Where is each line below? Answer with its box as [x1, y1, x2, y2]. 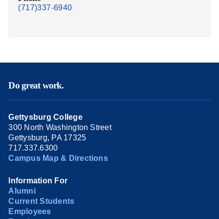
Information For [8, 176, 68, 185]
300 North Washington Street [8, 123, 111, 131]
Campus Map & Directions [8, 153, 108, 162]
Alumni [8, 186, 36, 195]
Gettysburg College [8, 112, 83, 121]
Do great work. [8, 80, 64, 91]
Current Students [8, 197, 75, 205]
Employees [8, 207, 51, 216]
